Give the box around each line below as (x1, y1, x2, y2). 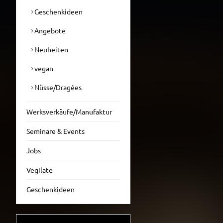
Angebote (33, 26, 66, 35)
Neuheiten (33, 45, 68, 54)
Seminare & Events (26, 126, 85, 135)
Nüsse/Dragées (33, 83, 82, 92)
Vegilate (26, 165, 53, 174)
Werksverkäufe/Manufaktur (26, 107, 112, 116)
